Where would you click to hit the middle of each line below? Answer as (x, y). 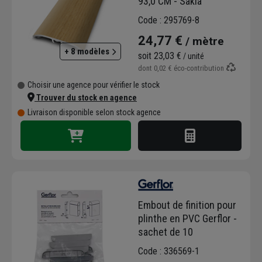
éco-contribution (199, 68)
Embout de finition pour (187, 205)
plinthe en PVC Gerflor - (187, 218)
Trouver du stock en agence (86, 98)
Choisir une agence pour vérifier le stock (94, 85)
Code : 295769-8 (169, 20)
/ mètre (203, 42)
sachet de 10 (166, 232)
